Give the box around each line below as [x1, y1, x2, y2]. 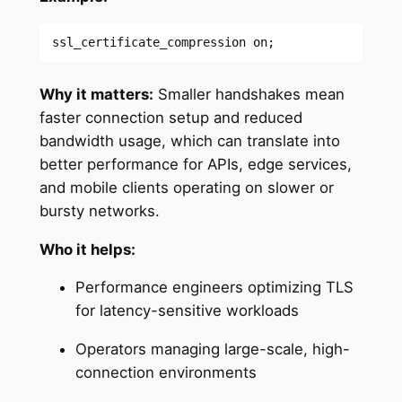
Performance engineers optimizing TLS [74, 278, 354, 297]
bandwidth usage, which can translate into [39, 131, 340, 150]
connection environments [74, 363, 261, 382]
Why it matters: [39, 84, 153, 103]
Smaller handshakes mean [153, 84, 345, 103]
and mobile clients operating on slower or [39, 178, 334, 197]
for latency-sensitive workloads [74, 301, 303, 320]
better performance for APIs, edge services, [39, 154, 352, 173]
